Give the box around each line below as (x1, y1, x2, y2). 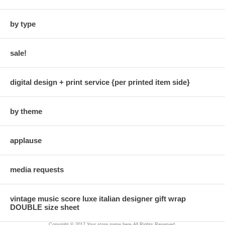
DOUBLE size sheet (10, 202, 79, 211)
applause (10, 136, 42, 145)
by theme (10, 106, 42, 116)
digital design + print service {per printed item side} (10, 77, 190, 86)
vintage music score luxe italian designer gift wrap (10, 194, 186, 203)
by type (10, 19, 36, 28)
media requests (10, 165, 64, 174)
